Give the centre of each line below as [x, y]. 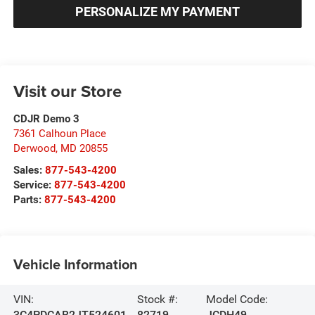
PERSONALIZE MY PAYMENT [157, 12]
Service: [33, 185]
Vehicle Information [75, 264]
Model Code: [237, 299]
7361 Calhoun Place [59, 134]
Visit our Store [67, 91]
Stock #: [158, 299]
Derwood [34, 149]
